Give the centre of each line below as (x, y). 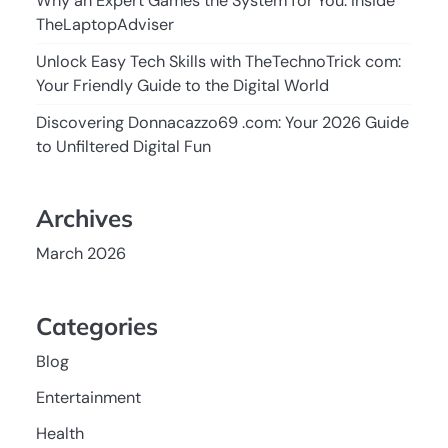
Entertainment (88, 397)
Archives (84, 218)
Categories (97, 325)
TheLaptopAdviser (105, 25)
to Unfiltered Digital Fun (123, 147)
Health (60, 433)
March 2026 (81, 254)
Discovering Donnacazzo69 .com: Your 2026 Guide (222, 123)
